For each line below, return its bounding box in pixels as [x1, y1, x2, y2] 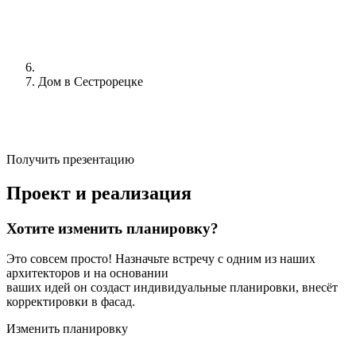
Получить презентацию [6, 152, 134, 166]
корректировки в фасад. [6, 295, 135, 309]
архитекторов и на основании [6, 266, 168, 281]
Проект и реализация [6, 182, 192, 203]
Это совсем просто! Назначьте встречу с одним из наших [6, 252, 315, 266]
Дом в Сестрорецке [38, 74, 143, 88]
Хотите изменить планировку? [6, 219, 219, 237]
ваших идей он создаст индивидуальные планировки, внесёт [6, 281, 338, 295]
